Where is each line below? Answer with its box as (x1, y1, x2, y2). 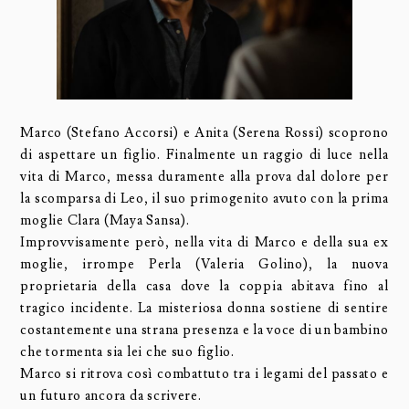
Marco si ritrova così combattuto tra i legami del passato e (20, 364, 389, 383)
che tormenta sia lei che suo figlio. (20, 342, 235, 361)
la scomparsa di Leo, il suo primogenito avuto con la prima (20, 189, 389, 207)
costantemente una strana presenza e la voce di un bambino (20, 320, 389, 339)
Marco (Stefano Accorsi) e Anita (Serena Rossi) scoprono (20, 123, 389, 142)
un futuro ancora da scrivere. (20, 386, 202, 404)
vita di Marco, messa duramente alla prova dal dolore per (20, 167, 389, 185)
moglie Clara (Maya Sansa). (20, 211, 190, 229)
